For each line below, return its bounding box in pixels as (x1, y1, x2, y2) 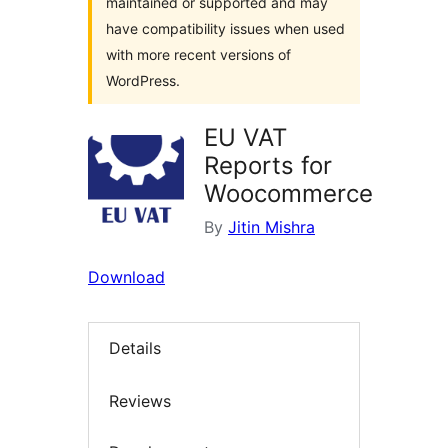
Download (88, 267, 165, 287)
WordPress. (106, 72, 180, 89)
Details (109, 338, 161, 359)
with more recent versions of (106, 46, 291, 63)
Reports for (204, 151, 332, 180)
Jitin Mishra (228, 217, 315, 237)
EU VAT (204, 123, 287, 152)
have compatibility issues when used (106, 20, 345, 37)
